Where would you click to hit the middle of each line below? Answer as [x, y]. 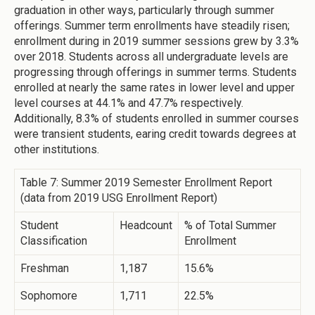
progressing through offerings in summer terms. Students [155, 72]
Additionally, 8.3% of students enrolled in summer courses [156, 119]
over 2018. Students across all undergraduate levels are [151, 57]
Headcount [146, 226]
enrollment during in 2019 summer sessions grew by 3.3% [156, 41]
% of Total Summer [230, 226]
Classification [54, 241]
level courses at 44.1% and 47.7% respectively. [129, 103]
